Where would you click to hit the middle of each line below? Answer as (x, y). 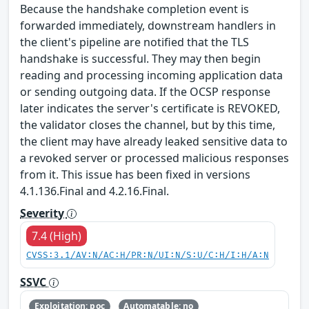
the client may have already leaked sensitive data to (154, 141)
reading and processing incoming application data (151, 75)
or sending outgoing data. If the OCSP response (145, 91)
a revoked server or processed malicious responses (154, 158)
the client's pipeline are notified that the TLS (134, 42)
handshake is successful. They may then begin (140, 58)
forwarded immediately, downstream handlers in (148, 25)
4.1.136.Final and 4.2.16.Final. (94, 191)
